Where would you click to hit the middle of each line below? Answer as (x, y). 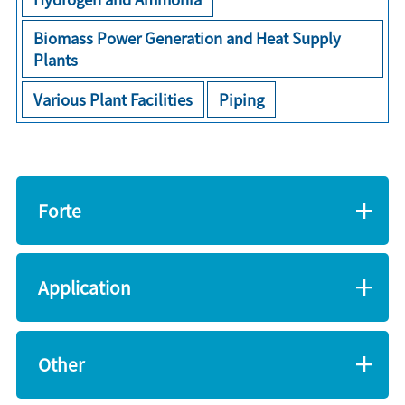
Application (84, 288)
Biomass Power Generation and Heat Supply (188, 38)
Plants (56, 60)
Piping (242, 99)
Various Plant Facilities (113, 99)
